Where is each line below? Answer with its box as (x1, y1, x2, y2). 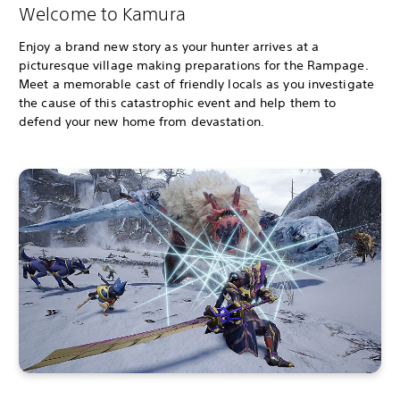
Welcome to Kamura (19, 4, 186, 25)
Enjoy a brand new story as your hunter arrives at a (19, 38, 320, 55)
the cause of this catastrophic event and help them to (19, 95, 337, 112)
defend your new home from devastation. (19, 113, 264, 130)
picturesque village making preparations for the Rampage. (19, 57, 369, 74)
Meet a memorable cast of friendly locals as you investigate (19, 76, 374, 93)
